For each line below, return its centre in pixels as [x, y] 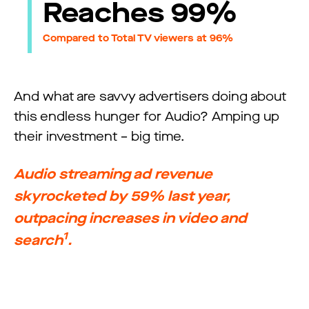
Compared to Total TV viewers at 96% [138, 39]
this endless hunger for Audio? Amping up [147, 116]
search [38, 240]
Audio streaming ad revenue [113, 174]
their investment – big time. [101, 136]
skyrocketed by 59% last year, [122, 196]
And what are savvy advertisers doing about [150, 96]
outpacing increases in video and [130, 218]
